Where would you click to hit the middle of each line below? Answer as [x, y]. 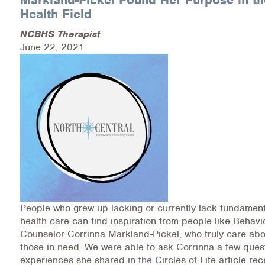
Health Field [56, 14]
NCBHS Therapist [60, 34]
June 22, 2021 [52, 47]
